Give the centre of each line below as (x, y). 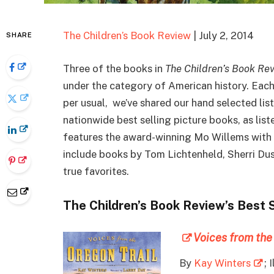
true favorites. (96, 171)
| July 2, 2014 (222, 35)
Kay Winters (222, 263)
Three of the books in (114, 68)
